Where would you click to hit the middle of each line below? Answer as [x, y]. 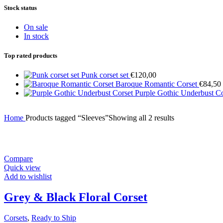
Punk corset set [106, 75]
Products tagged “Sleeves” [67, 118]
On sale [36, 27]
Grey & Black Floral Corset [76, 197]
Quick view [22, 168]
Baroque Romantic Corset [157, 84]
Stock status [20, 7]
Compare [18, 159]
